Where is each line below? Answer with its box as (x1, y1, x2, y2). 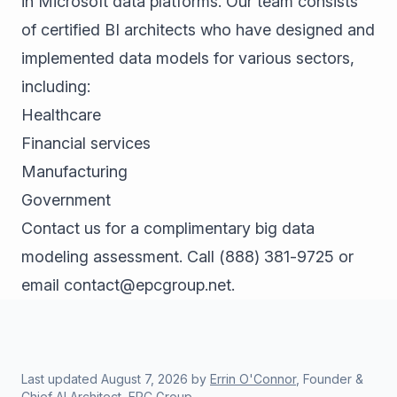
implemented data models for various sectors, (21, 49, 354, 67)
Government (21, 191, 111, 209)
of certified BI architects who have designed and (21, 20, 375, 39)
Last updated (21, 371, 101, 386)
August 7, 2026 (101, 371, 188, 386)
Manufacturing (21, 162, 128, 181)
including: (21, 77, 90, 96)
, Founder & (296, 371, 363, 386)
